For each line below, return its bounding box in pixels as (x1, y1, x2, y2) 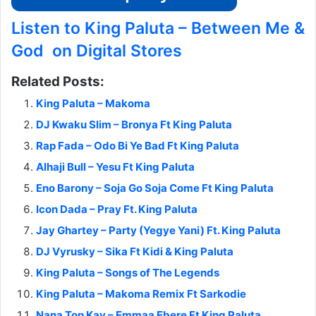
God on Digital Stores (11, 40, 182, 61)
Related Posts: (11, 73, 104, 90)
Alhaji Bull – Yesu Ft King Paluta (36, 159, 195, 174)
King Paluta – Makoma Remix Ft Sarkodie (36, 286, 246, 300)
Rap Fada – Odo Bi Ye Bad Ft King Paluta (36, 138, 239, 152)
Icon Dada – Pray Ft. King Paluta (36, 202, 197, 216)
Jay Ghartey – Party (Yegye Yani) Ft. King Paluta (36, 223, 281, 237)
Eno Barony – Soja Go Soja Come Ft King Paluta (36, 181, 274, 195)
